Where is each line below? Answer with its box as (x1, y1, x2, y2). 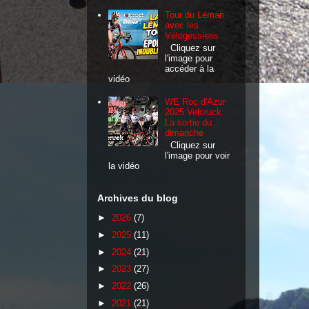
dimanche (165, 128, 204, 138)
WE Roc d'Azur (165, 97, 226, 107)
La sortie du (165, 117, 212, 128)
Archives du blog (97, 192, 178, 203)
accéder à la (165, 63, 215, 74)
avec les (165, 20, 199, 31)
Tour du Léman (165, 10, 225, 21)
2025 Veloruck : (165, 107, 228, 117)
